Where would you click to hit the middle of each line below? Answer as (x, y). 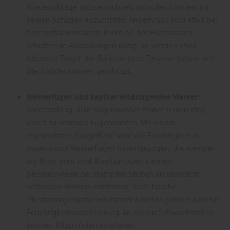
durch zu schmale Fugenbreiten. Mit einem (101, 122)
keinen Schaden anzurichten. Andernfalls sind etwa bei (122, 19)
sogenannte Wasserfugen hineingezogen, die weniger (120, 148)
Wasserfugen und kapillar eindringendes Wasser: (113, 97)
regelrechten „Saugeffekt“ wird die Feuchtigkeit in (113, 135)
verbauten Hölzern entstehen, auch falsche (102, 186)
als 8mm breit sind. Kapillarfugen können (99, 160)
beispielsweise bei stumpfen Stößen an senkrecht (113, 173)
